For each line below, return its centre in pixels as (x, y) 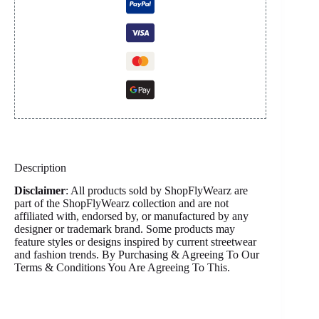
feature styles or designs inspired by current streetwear (135, 242)
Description (40, 167)
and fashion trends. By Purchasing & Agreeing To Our (137, 255)
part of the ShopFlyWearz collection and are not (121, 204)
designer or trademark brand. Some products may (125, 229)
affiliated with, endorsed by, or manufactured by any (131, 216)
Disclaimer (40, 191)
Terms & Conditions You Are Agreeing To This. (122, 268)
